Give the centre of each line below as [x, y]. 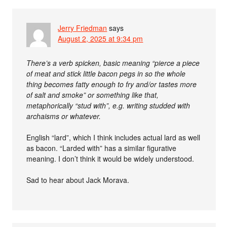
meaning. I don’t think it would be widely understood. [110, 159]
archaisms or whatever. [64, 116]
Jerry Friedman [83, 28]
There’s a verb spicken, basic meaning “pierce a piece [113, 63]
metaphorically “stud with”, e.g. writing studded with [108, 105]
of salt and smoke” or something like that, [93, 95]
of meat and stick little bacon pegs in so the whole [106, 73]
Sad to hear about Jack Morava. [78, 180]
